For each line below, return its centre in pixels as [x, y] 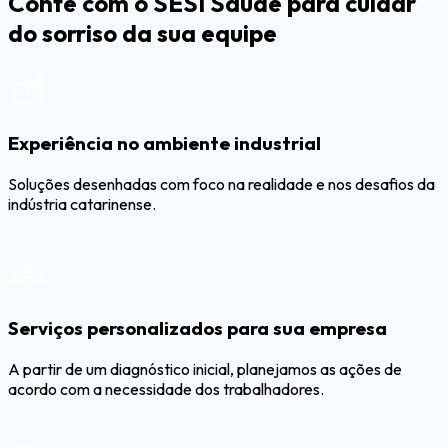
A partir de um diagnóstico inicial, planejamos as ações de [205, 369]
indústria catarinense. [82, 203]
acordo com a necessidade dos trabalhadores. [166, 389]
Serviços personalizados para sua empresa [197, 328]
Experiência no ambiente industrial [164, 142]
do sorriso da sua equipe [142, 33]
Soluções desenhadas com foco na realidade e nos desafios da [221, 183]
